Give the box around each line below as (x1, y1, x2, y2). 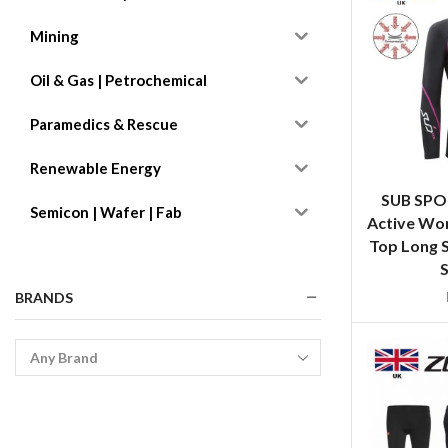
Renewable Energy (30, 159, 161, 178)
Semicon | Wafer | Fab (30, 203, 182, 222)
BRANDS (15, 288, 73, 306)
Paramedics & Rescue (30, 115, 178, 134)
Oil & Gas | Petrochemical (30, 71, 207, 90)
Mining (30, 27, 79, 46)
